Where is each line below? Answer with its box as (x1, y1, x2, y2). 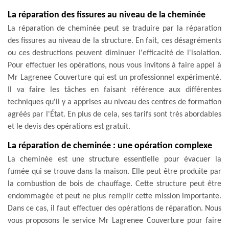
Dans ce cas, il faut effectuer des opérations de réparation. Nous (8, 204, 221, 213)
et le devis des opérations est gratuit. (8, 122, 130, 131)
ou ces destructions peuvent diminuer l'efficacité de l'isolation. (8, 49, 221, 57)
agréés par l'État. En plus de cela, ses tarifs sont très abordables (8, 110, 221, 119)
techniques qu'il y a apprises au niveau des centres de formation (8, 98, 221, 106)
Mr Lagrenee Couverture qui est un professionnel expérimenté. (8, 73, 221, 82)
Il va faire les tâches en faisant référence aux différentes (8, 85, 221, 94)
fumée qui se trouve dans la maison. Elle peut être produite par (8, 167, 221, 176)
